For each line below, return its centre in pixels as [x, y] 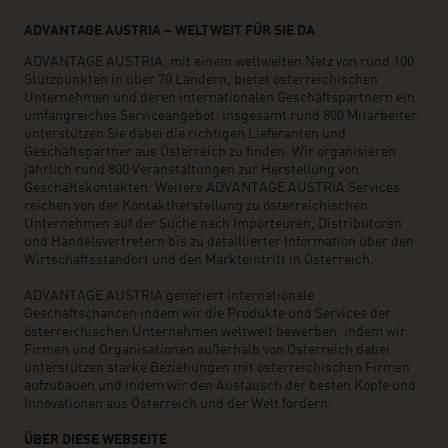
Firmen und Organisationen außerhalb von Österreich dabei [207, 350]
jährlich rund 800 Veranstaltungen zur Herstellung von [191, 170]
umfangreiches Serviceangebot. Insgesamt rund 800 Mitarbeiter [220, 116]
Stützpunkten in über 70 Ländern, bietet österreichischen [201, 80]
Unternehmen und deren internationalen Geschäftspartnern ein [219, 98]
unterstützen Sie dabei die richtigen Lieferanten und [185, 134]
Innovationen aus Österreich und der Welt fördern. [178, 404]
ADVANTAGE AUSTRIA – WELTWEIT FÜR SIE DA [169, 31]
